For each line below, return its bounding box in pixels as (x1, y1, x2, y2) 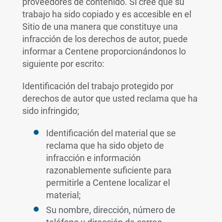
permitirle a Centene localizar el (46, 177, 170, 188)
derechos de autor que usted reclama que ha (22, 93, 198, 104)
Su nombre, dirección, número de (46, 205, 175, 215)
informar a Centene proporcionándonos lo (22, 46, 186, 56)
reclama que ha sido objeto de (46, 140, 164, 151)
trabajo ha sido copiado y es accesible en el (22, 9, 191, 19)
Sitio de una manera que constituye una (22, 21, 178, 32)
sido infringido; (22, 106, 79, 116)
